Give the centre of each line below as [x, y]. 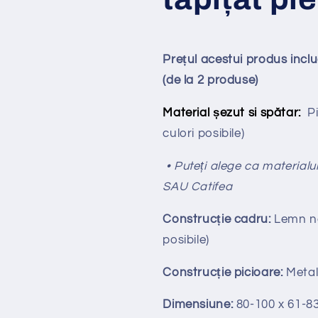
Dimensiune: [198, 305]
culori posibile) [204, 134]
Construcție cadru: [217, 219]
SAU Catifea [198, 186]
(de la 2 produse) [210, 81]
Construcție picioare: [223, 272]
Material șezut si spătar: [232, 113]
